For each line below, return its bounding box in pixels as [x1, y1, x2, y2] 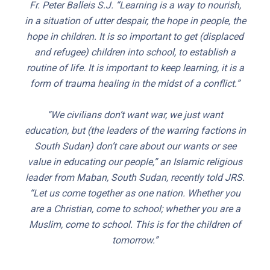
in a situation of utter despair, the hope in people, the [24, 15, 246, 27]
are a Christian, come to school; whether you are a [30, 203, 240, 215]
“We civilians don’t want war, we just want [47, 109, 223, 121]
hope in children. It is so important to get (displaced [27, 31, 243, 42]
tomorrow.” [112, 234, 158, 246]
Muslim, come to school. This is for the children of [29, 219, 241, 230]
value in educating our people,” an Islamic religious [28, 156, 242, 168]
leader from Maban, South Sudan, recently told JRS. [25, 172, 245, 183]
